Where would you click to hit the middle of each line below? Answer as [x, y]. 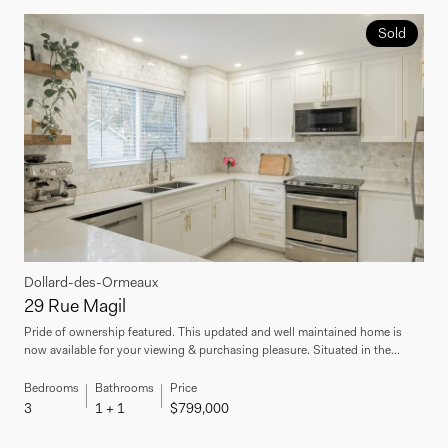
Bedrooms [51, 387]
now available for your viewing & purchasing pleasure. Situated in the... [212, 349]
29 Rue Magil [75, 305]
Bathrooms [124, 387]
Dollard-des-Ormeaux [91, 281]
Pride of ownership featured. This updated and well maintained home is [213, 331]
